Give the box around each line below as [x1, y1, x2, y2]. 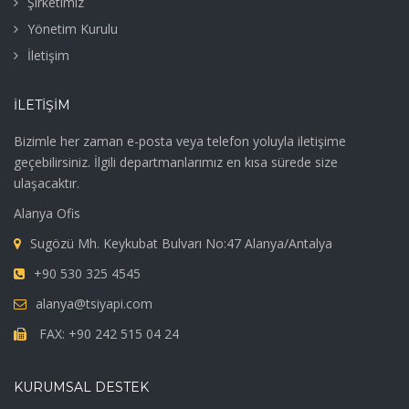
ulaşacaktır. [14, 174, 79, 193]
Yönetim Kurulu [27, 20, 118, 38]
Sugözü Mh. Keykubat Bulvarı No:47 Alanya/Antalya [30, 235, 332, 253]
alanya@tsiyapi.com [36, 295, 152, 313]
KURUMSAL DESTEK [14, 379, 149, 396]
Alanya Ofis [14, 204, 80, 223]
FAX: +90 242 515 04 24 [36, 325, 179, 343]
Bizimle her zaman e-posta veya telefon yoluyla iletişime [14, 132, 346, 151]
